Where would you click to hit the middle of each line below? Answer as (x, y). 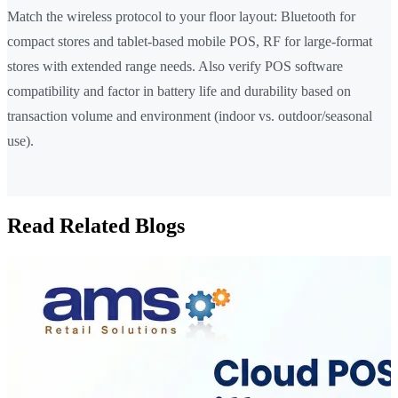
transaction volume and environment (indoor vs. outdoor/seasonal (190, 116)
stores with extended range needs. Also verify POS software (175, 67)
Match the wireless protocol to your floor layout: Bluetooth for (181, 17)
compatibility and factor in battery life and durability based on (179, 92)
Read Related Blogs (96, 226)
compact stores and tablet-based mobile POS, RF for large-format (190, 42)
